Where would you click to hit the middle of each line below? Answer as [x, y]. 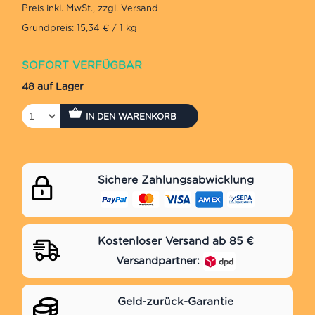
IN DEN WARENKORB [131, 116]
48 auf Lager [53, 86]
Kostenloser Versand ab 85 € [175, 240]
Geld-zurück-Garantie [175, 302]
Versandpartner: [159, 261]
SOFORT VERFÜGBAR [82, 65]
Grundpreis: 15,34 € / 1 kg [80, 28]
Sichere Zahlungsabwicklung [175, 180]
